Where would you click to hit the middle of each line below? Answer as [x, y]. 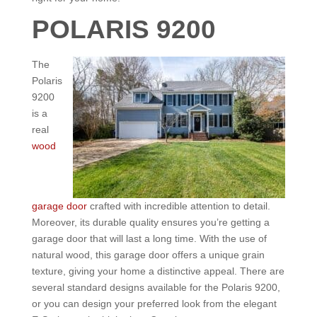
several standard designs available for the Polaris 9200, [156, 287]
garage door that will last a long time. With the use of [149, 238]
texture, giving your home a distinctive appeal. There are [158, 271]
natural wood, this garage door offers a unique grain [148, 255]
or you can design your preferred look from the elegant [154, 304]
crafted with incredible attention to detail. [178, 206]
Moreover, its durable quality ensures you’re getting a [150, 222]
